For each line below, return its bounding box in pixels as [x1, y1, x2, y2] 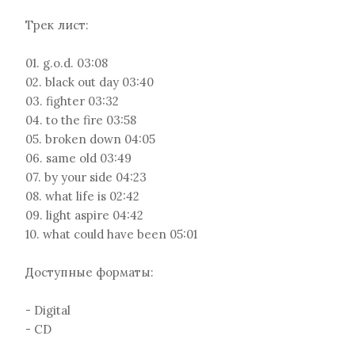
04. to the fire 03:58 [25, 113, 136, 128]
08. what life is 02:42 [25, 189, 139, 204]
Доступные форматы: [25, 265, 154, 280]
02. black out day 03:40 [25, 74, 154, 90]
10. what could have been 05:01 [25, 227, 197, 242]
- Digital [25, 303, 71, 318]
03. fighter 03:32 [25, 94, 119, 109]
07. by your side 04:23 [25, 170, 147, 185]
